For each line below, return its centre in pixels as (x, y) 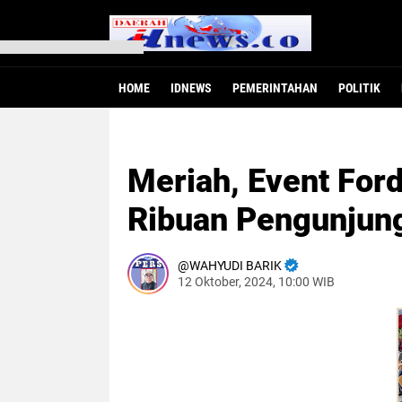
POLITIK (359, 88)
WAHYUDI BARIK (236, 266)
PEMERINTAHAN (275, 88)
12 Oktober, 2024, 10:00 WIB (256, 282)
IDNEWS (191, 88)
